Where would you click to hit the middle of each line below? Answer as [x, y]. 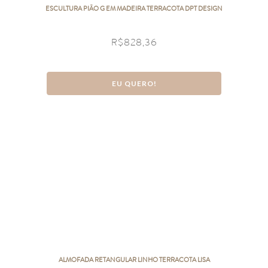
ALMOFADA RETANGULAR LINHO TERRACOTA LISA [134, 260]
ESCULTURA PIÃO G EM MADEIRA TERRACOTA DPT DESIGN [134, 9]
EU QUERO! [134, 83]
